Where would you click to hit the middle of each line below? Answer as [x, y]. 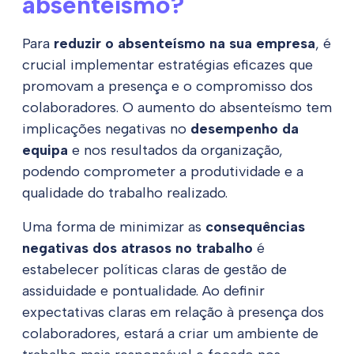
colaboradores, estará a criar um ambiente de [170, 334]
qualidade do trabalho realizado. [125, 193]
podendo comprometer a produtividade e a [163, 172]
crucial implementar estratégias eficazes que [168, 65]
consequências [255, 227]
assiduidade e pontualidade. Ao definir [143, 291]
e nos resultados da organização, [175, 151]
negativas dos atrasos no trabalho [137, 249]
